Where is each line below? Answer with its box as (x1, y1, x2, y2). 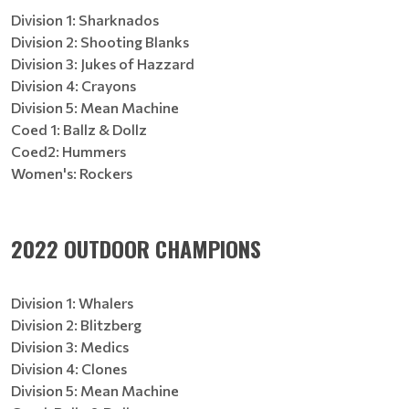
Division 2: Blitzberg (11, 316, 142, 333)
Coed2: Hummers (11, 142, 126, 160)
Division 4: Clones (11, 360, 127, 377)
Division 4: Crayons (11, 77, 136, 94)
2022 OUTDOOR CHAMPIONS (11, 232, 261, 265)
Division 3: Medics (11, 338, 129, 355)
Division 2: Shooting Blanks (11, 33, 189, 50)
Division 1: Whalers (11, 294, 133, 311)
